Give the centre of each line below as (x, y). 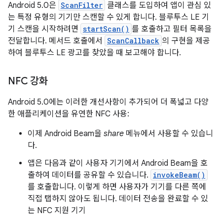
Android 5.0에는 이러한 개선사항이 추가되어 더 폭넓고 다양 (108, 102)
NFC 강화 (28, 81)
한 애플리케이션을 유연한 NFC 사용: (69, 114)
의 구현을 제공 (186, 41)
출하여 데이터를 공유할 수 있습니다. (89, 175)
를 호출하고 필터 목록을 (172, 29)
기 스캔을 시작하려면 (44, 29)
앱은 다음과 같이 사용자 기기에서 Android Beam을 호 (118, 163)
